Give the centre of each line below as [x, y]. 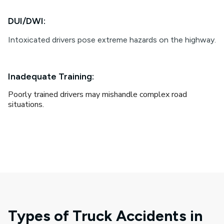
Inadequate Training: [51, 76]
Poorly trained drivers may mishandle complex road [97, 94]
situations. [26, 104]
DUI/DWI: [27, 21]
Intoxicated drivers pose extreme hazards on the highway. [112, 40]
